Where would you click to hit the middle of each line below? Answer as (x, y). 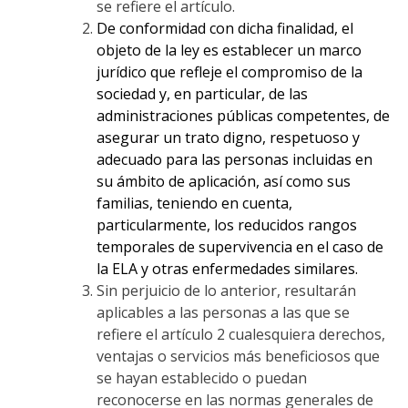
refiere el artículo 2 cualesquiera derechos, (240, 334)
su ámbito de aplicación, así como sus (223, 181)
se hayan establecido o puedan (201, 377)
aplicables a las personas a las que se (223, 312)
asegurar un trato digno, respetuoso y (228, 137)
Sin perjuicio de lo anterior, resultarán (226, 290)
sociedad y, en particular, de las (202, 93)
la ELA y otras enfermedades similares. (227, 268)
